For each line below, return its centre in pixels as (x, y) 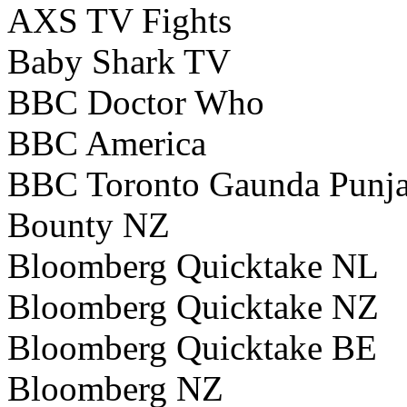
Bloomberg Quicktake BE (192, 348)
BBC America (107, 144)
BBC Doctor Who (136, 103)
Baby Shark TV (119, 62)
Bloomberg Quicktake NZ (193, 307)
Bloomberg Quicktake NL (193, 266)
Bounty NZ (89, 225)
